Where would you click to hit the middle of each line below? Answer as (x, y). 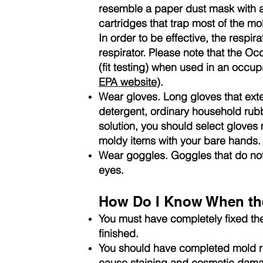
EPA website (128, 82)
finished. (119, 233)
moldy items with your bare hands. (180, 141)
